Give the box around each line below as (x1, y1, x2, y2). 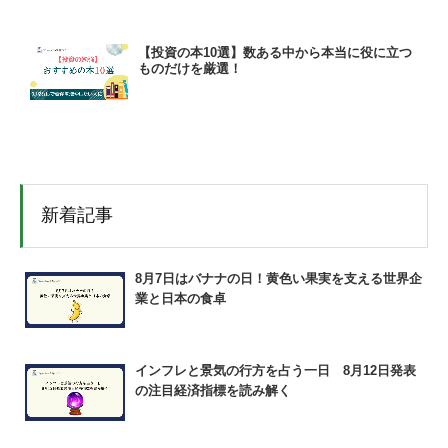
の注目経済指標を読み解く (135, 383, 291, 399)
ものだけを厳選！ (138, 60, 242, 76)
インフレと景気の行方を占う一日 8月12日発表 (135, 363, 416, 379)
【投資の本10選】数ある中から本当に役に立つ (138, 44, 412, 60)
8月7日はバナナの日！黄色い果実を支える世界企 (135, 271, 422, 287)
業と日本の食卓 (135, 291, 226, 307)
